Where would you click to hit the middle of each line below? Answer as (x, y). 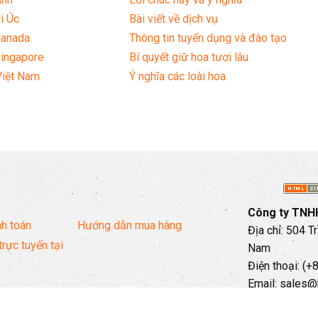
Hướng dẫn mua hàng (130, 226)
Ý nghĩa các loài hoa (178, 77)
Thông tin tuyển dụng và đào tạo (208, 38)
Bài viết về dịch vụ (174, 19)
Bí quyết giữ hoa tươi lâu (189, 57)
